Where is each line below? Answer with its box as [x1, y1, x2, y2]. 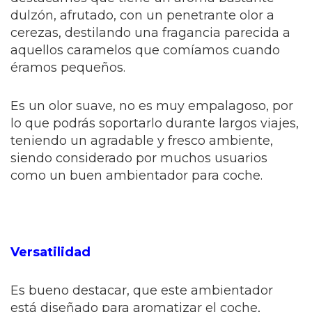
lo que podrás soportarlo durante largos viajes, [10, 116, 299, 132]
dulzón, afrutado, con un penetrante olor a [10, 8, 274, 24]
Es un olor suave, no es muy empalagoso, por [10, 98, 293, 114]
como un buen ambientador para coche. [10, 168, 263, 184]
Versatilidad [10, 244, 91, 260]
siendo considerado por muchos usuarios [10, 150, 267, 166]
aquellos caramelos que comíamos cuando [10, 42, 280, 58]
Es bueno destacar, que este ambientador [10, 283, 273, 299]
